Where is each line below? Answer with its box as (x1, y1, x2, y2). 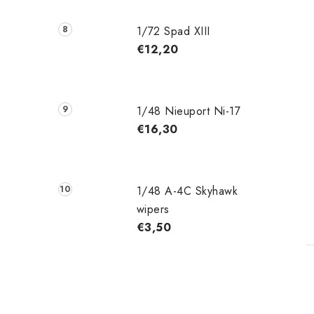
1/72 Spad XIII (136, 23, 210, 40)
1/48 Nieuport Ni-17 (136, 102, 241, 119)
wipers (136, 200, 170, 217)
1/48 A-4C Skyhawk (136, 182, 238, 199)
